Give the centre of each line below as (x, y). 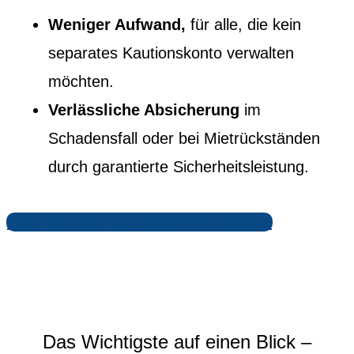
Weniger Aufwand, (120, 25)
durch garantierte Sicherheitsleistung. (179, 167)
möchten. (81, 82)
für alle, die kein (246, 25)
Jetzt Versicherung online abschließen (139, 222)
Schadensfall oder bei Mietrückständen (185, 139)
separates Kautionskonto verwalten (171, 53)
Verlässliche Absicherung (147, 110)
